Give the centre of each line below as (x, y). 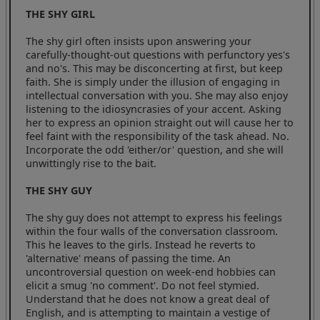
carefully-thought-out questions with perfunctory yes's (158, 54)
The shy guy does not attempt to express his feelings (154, 217)
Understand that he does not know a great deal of (148, 299)
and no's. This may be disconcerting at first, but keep (155, 68)
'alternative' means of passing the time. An (129, 258)
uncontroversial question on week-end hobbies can (151, 271)
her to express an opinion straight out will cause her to (160, 122)
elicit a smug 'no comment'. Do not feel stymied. (143, 285)
